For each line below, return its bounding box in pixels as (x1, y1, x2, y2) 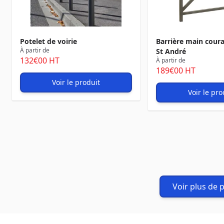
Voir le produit (52, 77, 100, 87)
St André (156, 46, 186, 56)
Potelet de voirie (20, 36, 77, 46)
